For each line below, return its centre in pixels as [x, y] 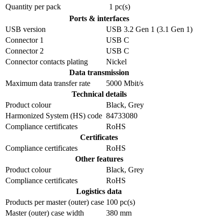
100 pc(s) [121, 202]
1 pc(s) [120, 6]
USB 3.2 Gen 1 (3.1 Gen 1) [149, 29]
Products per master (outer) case [55, 202]
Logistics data [99, 191]
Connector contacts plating [47, 61]
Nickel [116, 61]
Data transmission [99, 72]
